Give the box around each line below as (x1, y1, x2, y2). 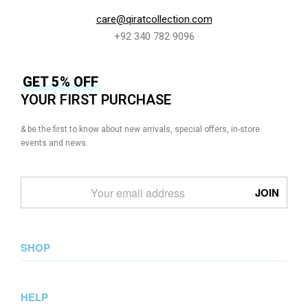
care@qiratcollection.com (96, 13, 212, 26)
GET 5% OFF (23, 74, 98, 91)
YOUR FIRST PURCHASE (21, 91, 171, 109)
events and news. (21, 138, 88, 148)
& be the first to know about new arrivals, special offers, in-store (21, 124, 260, 135)
